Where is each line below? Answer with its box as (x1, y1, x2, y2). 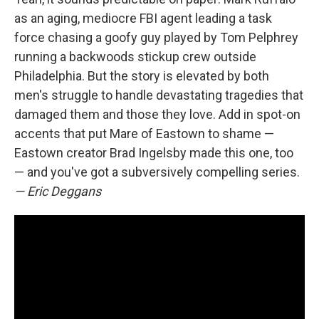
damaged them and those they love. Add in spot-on (14, 107, 300, 122)
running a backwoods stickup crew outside (14, 49, 256, 64)
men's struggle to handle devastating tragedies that (14, 88, 303, 103)
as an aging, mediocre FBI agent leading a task (14, 11, 272, 26)
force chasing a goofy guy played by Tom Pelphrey (14, 30, 298, 45)
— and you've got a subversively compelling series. (14, 164, 300, 179)
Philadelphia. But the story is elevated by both (14, 68, 269, 83)
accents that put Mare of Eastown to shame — (14, 126, 274, 141)
